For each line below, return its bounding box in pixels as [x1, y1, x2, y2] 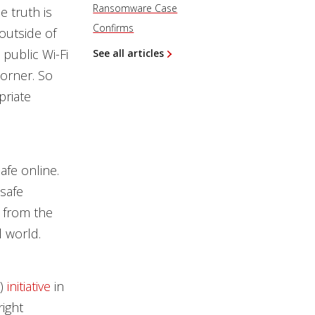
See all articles [93, 46, 165, 60]
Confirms [93, 21, 134, 34]
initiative [3, 278, 51, 295]
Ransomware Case [93, 1, 178, 15]
